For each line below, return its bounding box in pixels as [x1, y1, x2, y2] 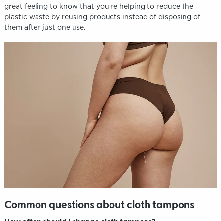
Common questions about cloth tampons [4, 200, 194, 211]
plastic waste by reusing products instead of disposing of [4, 13, 200, 21]
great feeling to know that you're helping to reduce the [4, 2, 193, 10]
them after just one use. [4, 23, 85, 31]
